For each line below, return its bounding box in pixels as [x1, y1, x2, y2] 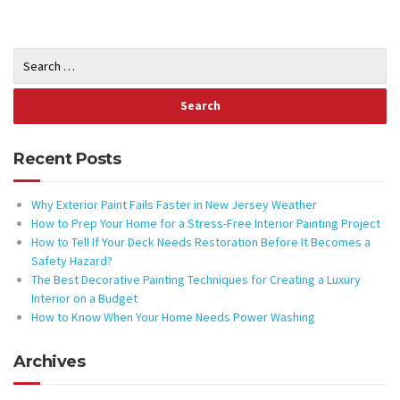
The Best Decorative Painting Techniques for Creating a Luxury [31, 271, 361, 287]
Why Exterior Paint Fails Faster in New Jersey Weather [31, 196, 317, 212]
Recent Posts [13, 148, 121, 169]
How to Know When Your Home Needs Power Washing [31, 308, 315, 325]
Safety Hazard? [31, 252, 112, 269]
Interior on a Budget [31, 289, 137, 306]
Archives [13, 351, 85, 371]
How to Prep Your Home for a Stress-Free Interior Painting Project [31, 214, 380, 231]
